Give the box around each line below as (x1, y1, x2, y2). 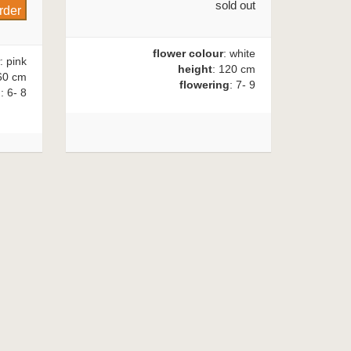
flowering (179, 78, 230, 91)
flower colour (153, 46, 223, 60)
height (178, 62, 212, 75)
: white (223, 46, 255, 60)
